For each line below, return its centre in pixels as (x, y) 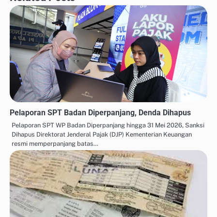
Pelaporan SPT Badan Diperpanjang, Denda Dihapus (100, 113)
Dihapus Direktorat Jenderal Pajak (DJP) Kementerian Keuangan (102, 135)
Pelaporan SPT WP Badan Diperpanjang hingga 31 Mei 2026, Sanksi (108, 125)
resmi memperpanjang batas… (55, 144)
